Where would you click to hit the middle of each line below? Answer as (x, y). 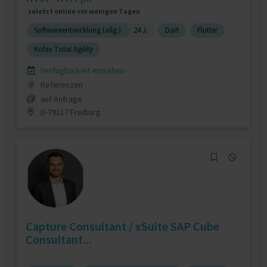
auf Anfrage (61, 99)
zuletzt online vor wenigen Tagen (84, 11)
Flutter (207, 30)
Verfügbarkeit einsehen (81, 70)
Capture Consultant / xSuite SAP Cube (122, 226)
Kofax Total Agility (63, 49)
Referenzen (60, 85)
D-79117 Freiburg (69, 112)
